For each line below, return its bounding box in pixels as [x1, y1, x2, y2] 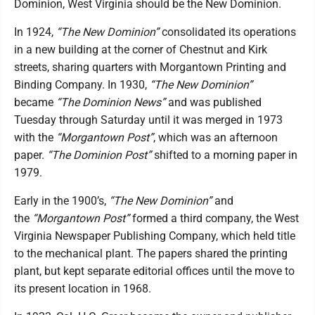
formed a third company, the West [129, 211, 299, 225]
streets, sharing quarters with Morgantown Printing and [14, 60, 286, 74]
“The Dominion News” [56, 95, 165, 109]
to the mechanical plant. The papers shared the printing [14, 246, 288, 260]
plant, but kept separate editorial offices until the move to [14, 264, 295, 278]
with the [14, 130, 56, 144]
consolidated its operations [159, 25, 296, 39]
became [14, 95, 56, 109]
